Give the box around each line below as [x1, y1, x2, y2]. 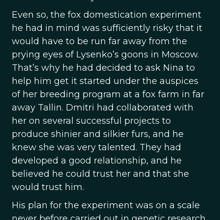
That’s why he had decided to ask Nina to [12, 62, 195, 73]
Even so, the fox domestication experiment [12, 9, 201, 20]
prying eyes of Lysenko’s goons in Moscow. [12, 49, 199, 60]
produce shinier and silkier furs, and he [12, 129, 184, 139]
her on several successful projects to [12, 115, 171, 126]
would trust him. [12, 182, 84, 192]
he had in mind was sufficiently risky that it [12, 23, 202, 33]
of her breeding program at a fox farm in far [12, 89, 204, 100]
